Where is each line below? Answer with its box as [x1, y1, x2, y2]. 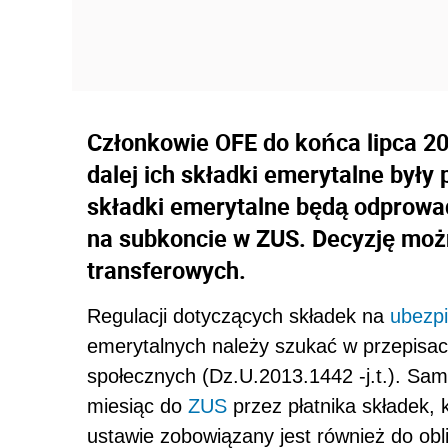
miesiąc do [87, 394, 188, 417]
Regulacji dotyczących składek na [87, 304, 390, 327]
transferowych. [87, 253, 246, 286]
